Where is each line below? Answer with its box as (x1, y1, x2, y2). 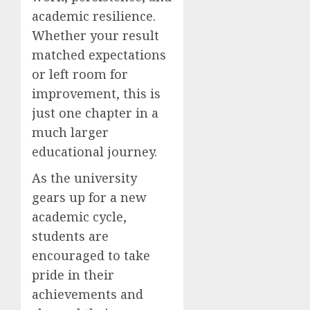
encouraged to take (32, 246, 150, 264)
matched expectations (32, 46, 166, 63)
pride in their (32, 266, 114, 283)
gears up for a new (32, 188, 147, 206)
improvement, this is (32, 84, 161, 102)
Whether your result (32, 26, 159, 44)
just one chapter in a (32, 104, 158, 121)
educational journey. (32, 143, 157, 160)
